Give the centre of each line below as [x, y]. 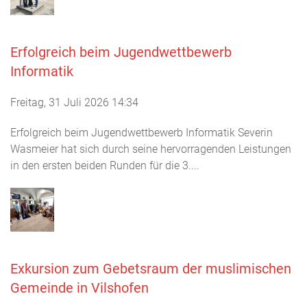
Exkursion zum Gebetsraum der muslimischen [151, 269]
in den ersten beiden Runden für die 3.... [105, 165]
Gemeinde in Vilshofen [79, 288]
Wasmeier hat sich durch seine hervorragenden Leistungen [151, 149]
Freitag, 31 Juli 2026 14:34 [74, 102]
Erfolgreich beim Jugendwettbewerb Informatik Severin [142, 133]
